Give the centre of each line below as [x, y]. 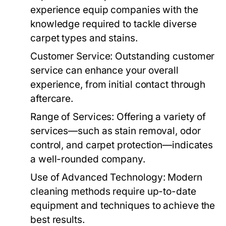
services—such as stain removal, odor [116, 131]
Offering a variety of [160, 117]
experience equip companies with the [114, 10]
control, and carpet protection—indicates [122, 145]
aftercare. [52, 99]
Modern [184, 178]
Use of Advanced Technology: [98, 178]
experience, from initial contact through [118, 85]
